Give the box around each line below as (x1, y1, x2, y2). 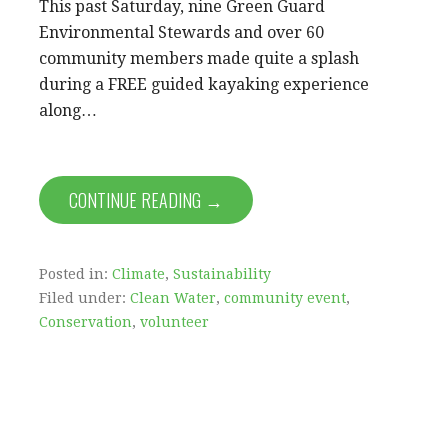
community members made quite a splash (39, 48, 359, 68)
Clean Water (130, 289, 216, 306)
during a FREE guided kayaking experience (39, 74, 369, 94)
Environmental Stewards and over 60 (39, 22, 324, 42)
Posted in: (39, 265, 112, 282)
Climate (112, 265, 165, 282)
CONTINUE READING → (69, 186, 223, 213)
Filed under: (39, 289, 130, 306)
